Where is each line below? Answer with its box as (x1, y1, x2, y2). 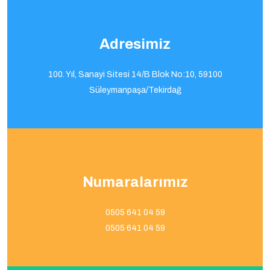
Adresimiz (99, 36, 171, 52)
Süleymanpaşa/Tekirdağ (89, 86, 181, 95)
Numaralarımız (82, 174, 188, 190)
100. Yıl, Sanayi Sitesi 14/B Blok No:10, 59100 (48, 70, 222, 79)
